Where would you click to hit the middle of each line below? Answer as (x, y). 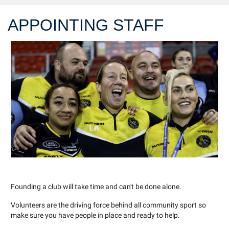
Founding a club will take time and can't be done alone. (96, 187)
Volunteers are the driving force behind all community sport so (108, 205)
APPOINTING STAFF (86, 25)
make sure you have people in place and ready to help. (95, 216)
